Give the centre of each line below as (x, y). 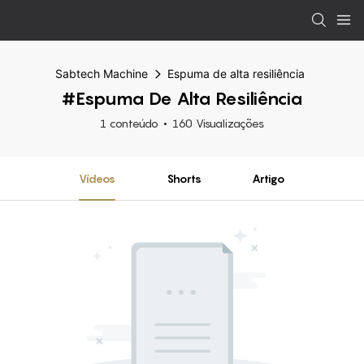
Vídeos (97, 178)
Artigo (269, 178)
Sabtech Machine (102, 74)
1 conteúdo (129, 123)
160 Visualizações (218, 123)
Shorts (184, 178)
